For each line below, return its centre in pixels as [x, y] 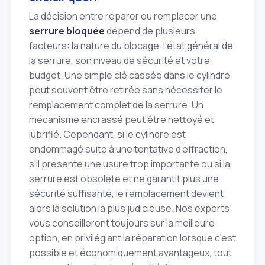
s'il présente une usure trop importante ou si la [130, 164]
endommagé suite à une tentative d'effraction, [128, 149]
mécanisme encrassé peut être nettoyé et [122, 120]
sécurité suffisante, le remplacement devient [126, 194]
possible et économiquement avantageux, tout [130, 253]
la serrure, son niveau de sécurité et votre [119, 61]
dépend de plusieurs [150, 31]
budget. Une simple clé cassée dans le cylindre [130, 75]
